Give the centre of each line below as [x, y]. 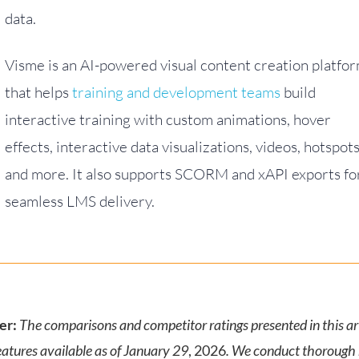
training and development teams [176, 92]
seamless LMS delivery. [80, 201]
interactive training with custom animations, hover [168, 119]
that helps [38, 92]
